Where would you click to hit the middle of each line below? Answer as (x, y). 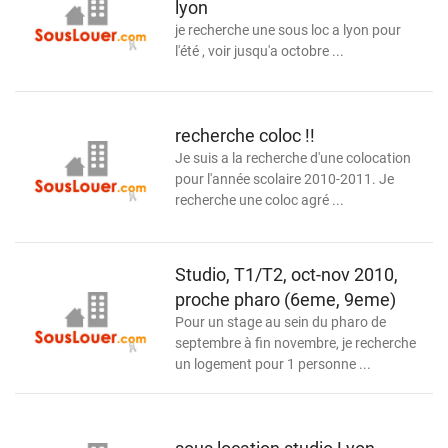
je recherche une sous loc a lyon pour (288, 30)
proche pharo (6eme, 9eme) (285, 299)
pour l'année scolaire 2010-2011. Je (284, 179)
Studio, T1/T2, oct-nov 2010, (286, 274)
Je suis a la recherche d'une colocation (293, 158)
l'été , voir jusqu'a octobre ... (259, 51)
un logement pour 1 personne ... (273, 363)
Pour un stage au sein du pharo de (280, 321)
